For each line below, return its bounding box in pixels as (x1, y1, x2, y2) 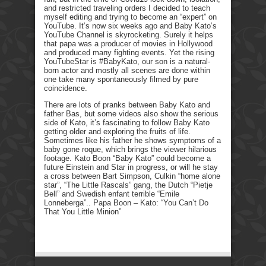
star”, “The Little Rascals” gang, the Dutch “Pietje (44, 180, 213, 189)
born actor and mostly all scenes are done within (44, 65, 210, 75)
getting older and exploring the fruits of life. (44, 126, 191, 136)
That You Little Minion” (44, 207, 121, 216)
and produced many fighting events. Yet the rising (44, 47, 214, 57)
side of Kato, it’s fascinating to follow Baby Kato (44, 118, 210, 127)
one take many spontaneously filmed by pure (44, 74, 198, 84)
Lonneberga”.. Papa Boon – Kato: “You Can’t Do (44, 198, 208, 207)
